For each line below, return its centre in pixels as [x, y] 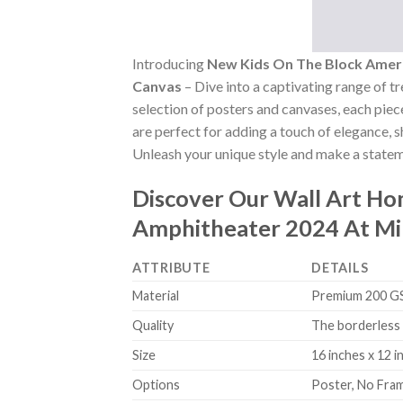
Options [156, 384]
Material [156, 295]
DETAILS [340, 267]
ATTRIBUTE [171, 267]
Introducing [170, 64]
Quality [153, 325]
